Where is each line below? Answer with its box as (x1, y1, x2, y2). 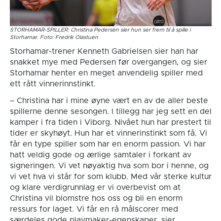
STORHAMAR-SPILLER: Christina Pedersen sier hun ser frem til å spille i (9, 27, 190, 33)
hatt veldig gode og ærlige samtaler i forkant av (9, 150, 191, 159)
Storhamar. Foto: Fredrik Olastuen (9, 34, 98, 40)
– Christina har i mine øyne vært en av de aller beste (9, 96, 208, 105)
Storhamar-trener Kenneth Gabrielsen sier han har (9, 47, 198, 55)
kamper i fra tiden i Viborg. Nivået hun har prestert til (9, 118, 211, 126)
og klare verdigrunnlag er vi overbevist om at (9, 183, 181, 191)
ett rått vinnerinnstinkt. (9, 79, 96, 88)
